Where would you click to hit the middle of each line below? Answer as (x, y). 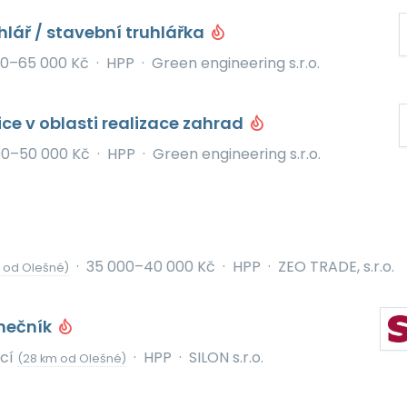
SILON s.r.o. (226, 357)
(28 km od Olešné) (71, 358)
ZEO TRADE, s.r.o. (336, 267)
